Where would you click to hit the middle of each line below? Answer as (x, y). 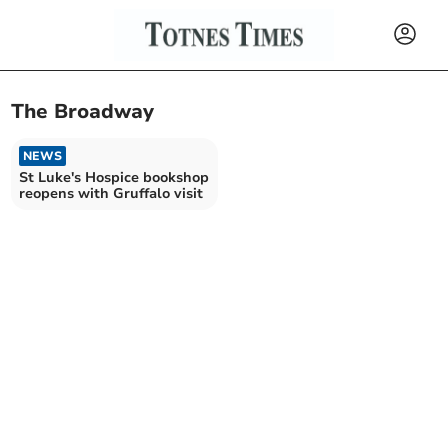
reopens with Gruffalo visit (111, 193)
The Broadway (83, 112)
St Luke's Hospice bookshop (114, 177)
